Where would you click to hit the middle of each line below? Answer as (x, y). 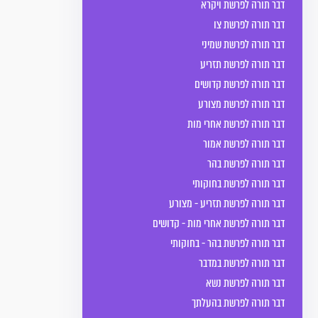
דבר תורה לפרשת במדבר (242, 263)
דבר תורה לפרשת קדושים (240, 84)
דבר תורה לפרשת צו (249, 24)
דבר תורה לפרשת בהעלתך (238, 303)
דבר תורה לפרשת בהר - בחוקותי (227, 243)
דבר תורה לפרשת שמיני (243, 44)
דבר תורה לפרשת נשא (245, 283)
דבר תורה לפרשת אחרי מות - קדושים (219, 223)
